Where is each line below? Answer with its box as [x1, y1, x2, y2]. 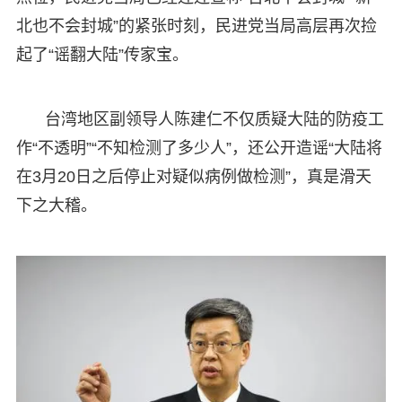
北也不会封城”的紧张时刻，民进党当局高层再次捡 [15, 16, 377, 35]
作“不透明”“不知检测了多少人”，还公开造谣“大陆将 [15, 138, 382, 157]
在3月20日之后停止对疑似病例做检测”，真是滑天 [15, 167, 371, 186]
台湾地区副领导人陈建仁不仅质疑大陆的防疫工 [44, 109, 384, 128]
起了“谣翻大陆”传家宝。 [15, 45, 188, 64]
